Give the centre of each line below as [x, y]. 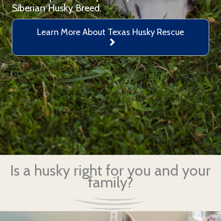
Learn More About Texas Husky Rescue [110, 32]
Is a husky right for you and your [110, 170]
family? [110, 182]
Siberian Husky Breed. [57, 8]
